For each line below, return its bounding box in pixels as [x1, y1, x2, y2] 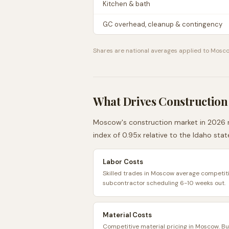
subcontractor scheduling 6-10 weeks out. [103, 179, 225, 187]
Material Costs [103, 211, 152, 219]
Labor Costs [103, 157, 143, 166]
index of [93, 130, 122, 140]
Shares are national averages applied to [93, 47, 211, 55]
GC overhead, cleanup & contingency [103, 20, 222, 29]
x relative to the [138, 130, 193, 140]
